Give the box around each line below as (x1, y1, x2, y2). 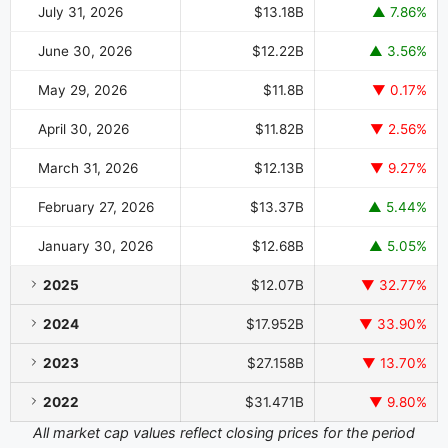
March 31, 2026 (38, 159, 139, 176)
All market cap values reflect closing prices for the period (33, 423, 415, 441)
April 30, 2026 (38, 120, 130, 137)
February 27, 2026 (38, 198, 155, 215)
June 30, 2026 (38, 42, 133, 59)
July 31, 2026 (38, 3, 124, 20)
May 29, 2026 (38, 81, 128, 98)
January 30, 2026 (38, 237, 154, 254)
